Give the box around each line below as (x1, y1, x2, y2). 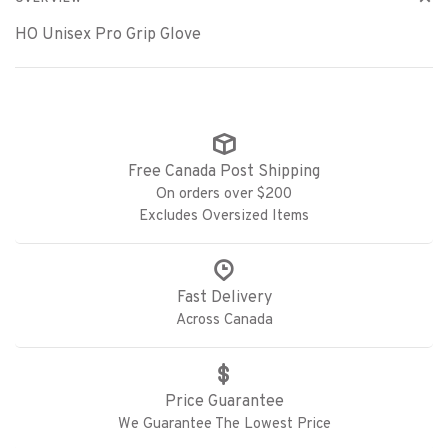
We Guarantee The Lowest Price (117, 414, 331, 434)
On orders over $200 (156, 184, 292, 204)
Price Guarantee (164, 391, 284, 412)
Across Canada (175, 310, 273, 330)
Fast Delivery (176, 287, 272, 308)
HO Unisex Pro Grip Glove (15, 24, 201, 45)
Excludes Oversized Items (139, 206, 309, 226)
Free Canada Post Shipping (128, 161, 320, 182)
